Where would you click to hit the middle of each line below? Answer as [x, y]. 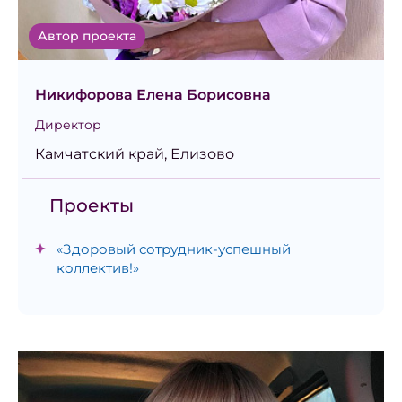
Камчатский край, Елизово [135, 154]
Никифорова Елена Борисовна [153, 95]
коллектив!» [98, 268]
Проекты [92, 206]
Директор [68, 125]
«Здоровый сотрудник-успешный [174, 249]
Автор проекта [87, 36]
